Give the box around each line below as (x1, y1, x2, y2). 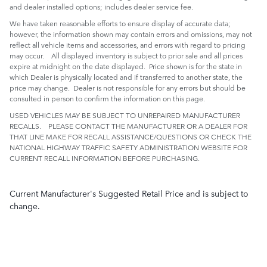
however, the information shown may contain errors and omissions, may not (10, 28, 252, 39)
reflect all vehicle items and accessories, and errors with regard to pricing (10, 39, 246, 50)
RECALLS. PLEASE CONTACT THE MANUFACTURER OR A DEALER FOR (10, 120, 247, 131)
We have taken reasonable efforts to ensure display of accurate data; (10, 17, 231, 29)
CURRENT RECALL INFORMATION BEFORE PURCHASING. (10, 152, 200, 163)
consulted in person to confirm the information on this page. (10, 92, 205, 104)
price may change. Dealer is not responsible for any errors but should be (10, 82, 246, 93)
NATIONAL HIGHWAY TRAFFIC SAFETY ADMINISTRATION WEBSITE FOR (10, 141, 247, 153)
